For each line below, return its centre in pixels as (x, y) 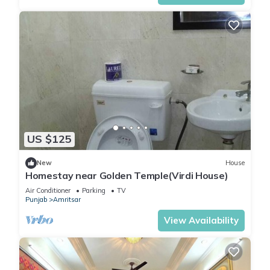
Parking (94, 190)
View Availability (201, 220)
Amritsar (67, 199)
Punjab (36, 199)
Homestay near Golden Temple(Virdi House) (127, 175)
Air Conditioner (48, 190)
